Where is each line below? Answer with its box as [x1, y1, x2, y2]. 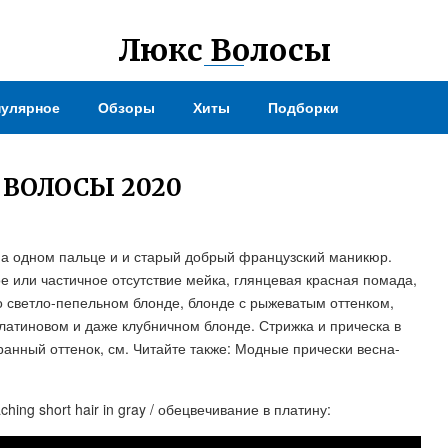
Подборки [268, 97, 339, 117]
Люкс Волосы [117, 31, 331, 69]
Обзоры [98, 97, 155, 117]
